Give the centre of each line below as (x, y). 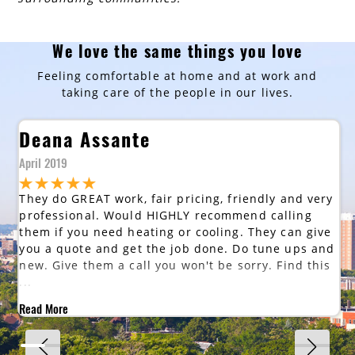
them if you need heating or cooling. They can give (176, 232)
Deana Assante (85, 138)
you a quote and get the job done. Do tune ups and (177, 249)
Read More (44, 309)
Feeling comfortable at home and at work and (177, 76)
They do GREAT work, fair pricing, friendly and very (176, 199)
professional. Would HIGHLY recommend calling (166, 216)
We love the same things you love (177, 51)
